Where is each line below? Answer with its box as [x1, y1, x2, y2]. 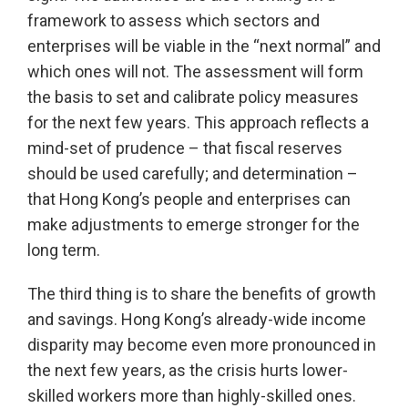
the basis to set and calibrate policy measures [27, 87, 359, 107]
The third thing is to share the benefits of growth [27, 284, 376, 304]
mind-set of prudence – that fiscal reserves [27, 138, 342, 158]
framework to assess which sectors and [27, 11, 320, 31]
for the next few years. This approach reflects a [27, 113, 369, 133]
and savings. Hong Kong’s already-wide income [27, 310, 366, 330]
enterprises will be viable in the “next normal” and [27, 36, 381, 56]
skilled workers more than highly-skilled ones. [27, 386, 356, 406]
